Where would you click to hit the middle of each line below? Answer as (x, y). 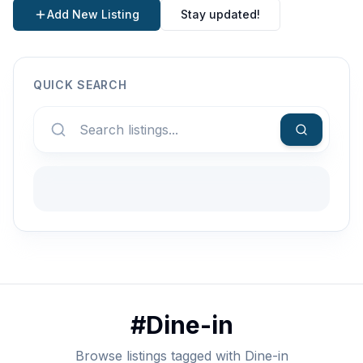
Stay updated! (220, 14)
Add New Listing (93, 14)
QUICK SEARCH (80, 84)
